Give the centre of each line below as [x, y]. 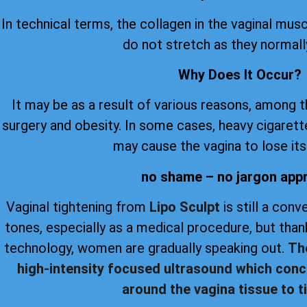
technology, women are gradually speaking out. [146, 248]
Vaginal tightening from [78, 207]
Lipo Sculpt [185, 207]
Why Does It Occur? [240, 75]
